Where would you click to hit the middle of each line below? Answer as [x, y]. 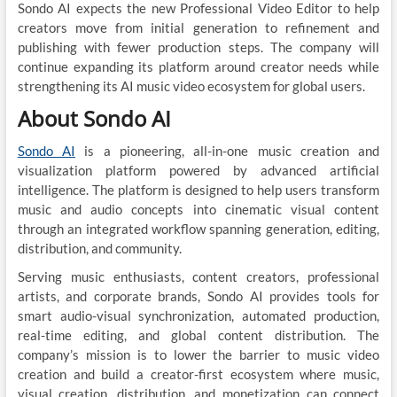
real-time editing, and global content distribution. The [198, 335]
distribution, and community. [101, 249]
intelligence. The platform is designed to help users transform [198, 190]
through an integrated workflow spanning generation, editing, [198, 229]
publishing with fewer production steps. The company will [198, 47]
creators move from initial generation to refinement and [198, 28]
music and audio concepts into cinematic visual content [198, 210]
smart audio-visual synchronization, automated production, [198, 316]
